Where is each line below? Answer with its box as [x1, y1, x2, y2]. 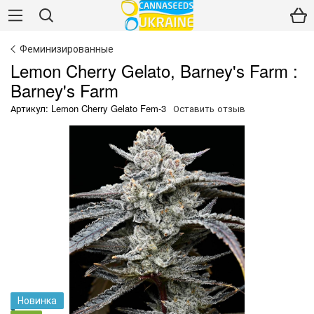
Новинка [18, 292, 57, 307]
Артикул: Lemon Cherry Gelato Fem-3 [11, 102, 166, 115]
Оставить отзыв [173, 102, 245, 115]
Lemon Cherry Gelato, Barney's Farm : [11, 58, 298, 83]
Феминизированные [20, 41, 114, 55]
